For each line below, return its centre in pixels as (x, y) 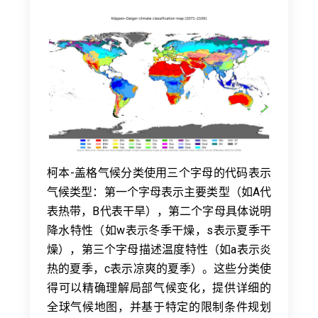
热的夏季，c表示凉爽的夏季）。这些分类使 (159, 268)
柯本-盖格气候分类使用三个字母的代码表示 (159, 172)
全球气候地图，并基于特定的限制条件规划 (159, 307)
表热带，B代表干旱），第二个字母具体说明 (159, 211)
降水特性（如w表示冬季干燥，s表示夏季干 (159, 230)
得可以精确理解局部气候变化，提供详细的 (159, 287)
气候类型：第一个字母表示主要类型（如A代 (159, 192)
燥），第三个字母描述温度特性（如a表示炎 (159, 249)
